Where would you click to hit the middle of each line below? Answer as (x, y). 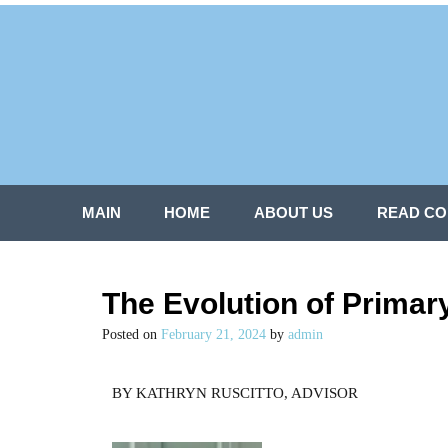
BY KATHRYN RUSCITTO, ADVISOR (235, 392)
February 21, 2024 (213, 334)
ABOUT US (293, 212)
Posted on (131, 334)
